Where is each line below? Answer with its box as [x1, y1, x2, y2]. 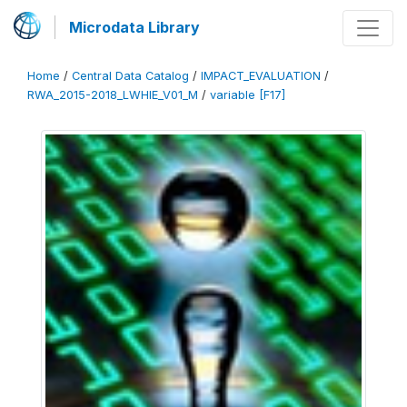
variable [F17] [210, 88, 285, 102]
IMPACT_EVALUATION [201, 69, 321, 83]
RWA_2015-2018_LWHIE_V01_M [27, 88, 198, 102]
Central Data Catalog [72, 69, 189, 83]
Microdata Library [69, 18, 200, 36]
